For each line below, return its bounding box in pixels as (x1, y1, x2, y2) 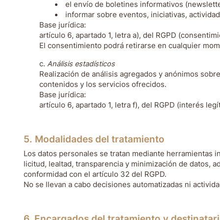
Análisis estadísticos (47, 59, 115, 68)
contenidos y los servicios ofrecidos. (39, 80, 166, 89)
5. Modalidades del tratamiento (24, 134, 165, 145)
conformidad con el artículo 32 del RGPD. (24, 170, 166, 179)
